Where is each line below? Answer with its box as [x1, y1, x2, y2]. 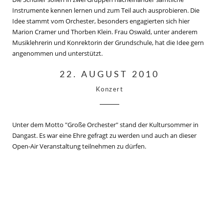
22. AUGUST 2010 [60, 70, 159, 79]
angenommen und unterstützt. [12, 49, 103, 58]
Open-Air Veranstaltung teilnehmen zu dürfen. [12, 142, 146, 151]
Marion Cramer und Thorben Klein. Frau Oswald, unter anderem [12, 27, 197, 36]
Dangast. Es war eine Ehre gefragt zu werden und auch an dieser [12, 131, 197, 140]
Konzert [95, 87, 124, 93]
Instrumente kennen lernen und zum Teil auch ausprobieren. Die [12, 6, 199, 15]
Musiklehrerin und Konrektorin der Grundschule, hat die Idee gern [12, 38, 204, 47]
